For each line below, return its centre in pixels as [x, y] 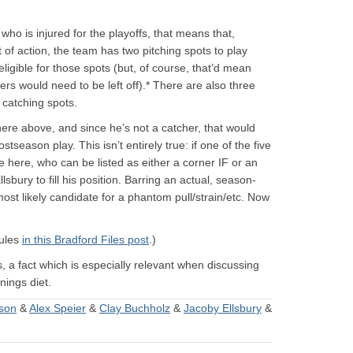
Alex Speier [58, 308]
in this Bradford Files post [85, 240]
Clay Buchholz [135, 308]
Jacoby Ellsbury [223, 308]
